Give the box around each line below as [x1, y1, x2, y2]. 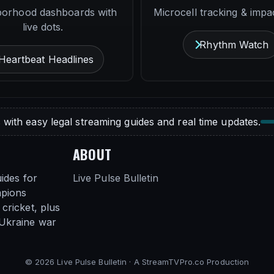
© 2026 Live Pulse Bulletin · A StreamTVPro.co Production [24, 256, 250, 267]
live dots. [22, 20, 64, 33]
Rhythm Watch [199, 38, 269, 51]
